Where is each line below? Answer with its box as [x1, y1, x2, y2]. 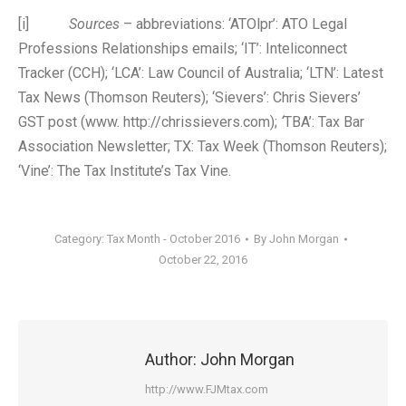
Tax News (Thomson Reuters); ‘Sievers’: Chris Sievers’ [18, 89, 361, 106]
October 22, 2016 [159, 253, 247, 266]
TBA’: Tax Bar [284, 113, 364, 130]
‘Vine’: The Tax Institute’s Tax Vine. [18, 162, 231, 179]
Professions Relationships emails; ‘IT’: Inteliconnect [18, 40, 347, 57]
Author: [145, 350, 197, 369]
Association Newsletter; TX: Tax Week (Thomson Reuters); [18, 138, 387, 155]
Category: [53, 232, 107, 246]
